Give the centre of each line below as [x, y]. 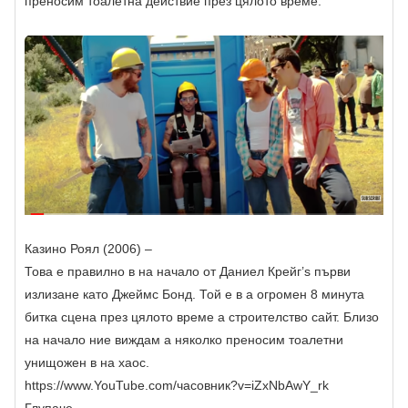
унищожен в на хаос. [87, 362]
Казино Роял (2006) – [88, 248]
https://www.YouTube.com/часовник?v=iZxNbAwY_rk [177, 385]
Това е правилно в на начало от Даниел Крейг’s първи [188, 271]
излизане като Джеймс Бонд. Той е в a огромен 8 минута [194, 294]
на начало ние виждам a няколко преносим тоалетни [184, 339]
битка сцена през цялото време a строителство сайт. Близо [202, 316]
